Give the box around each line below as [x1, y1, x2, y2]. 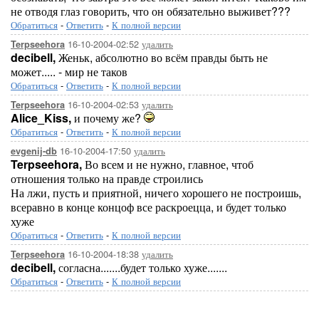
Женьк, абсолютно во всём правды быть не [56, 49, 268, 66]
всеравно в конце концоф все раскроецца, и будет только [11, 199, 286, 215]
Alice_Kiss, [11, 110, 71, 126]
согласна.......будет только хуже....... [56, 259, 227, 276]
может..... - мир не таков [11, 63, 127, 80]
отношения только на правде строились [11, 170, 203, 187]
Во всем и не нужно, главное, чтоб [82, 156, 253, 172]
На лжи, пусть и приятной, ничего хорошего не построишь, [11, 184, 301, 201]
